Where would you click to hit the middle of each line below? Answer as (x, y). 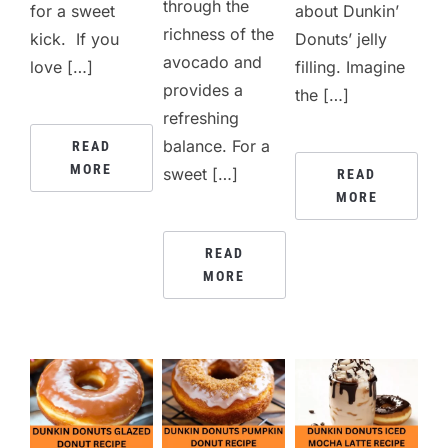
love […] (61, 66)
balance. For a (217, 145)
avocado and (213, 61)
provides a (203, 89)
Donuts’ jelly (341, 38)
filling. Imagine (350, 66)
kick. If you (74, 38)
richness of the (219, 33)
